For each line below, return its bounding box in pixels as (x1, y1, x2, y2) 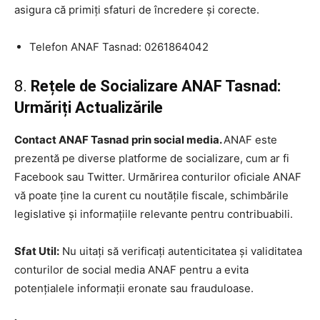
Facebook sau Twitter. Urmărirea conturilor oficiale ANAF (14, 169, 301, 184)
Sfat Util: (14, 244, 59, 258)
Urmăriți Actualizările (14, 98, 163, 116)
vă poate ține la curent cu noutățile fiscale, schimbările (14, 188, 289, 202)
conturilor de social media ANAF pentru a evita (14, 262, 249, 276)
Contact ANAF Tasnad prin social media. (14, 132, 224, 146)
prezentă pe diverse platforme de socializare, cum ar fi (14, 151, 289, 165)
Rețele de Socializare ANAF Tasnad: (31, 76, 281, 95)
